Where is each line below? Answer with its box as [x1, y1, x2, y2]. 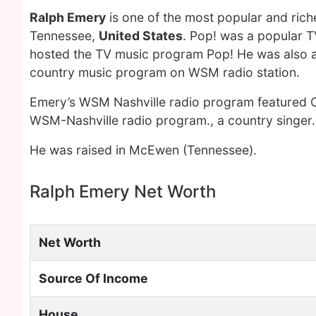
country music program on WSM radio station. [30, 65, 300, 80]
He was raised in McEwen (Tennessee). [30, 142, 257, 157]
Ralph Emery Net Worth [30, 181, 216, 202]
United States [99, 28, 183, 43]
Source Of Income [39, 271, 148, 286]
